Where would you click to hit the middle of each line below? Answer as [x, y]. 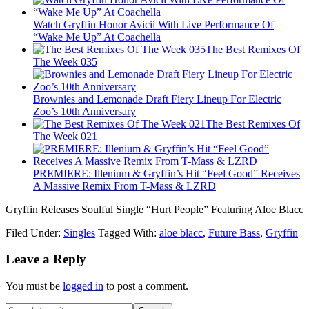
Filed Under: [34, 232]
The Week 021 [65, 136]
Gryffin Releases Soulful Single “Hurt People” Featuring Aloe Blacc [154, 209]
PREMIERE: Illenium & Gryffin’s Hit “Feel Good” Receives [167, 173]
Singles [79, 232]
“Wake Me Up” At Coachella [97, 37]
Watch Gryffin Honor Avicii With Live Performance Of [153, 24]
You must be [34, 286]
